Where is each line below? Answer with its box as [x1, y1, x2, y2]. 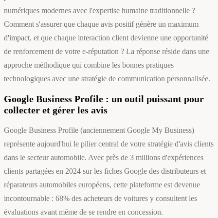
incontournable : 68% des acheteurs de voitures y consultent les [4, 194, 197, 203]
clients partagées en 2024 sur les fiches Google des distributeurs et [4, 167, 206, 176]
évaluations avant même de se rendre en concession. [4, 208, 163, 217]
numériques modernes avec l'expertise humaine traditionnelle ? [4, 6, 195, 15]
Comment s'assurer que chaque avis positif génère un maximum [4, 20, 199, 29]
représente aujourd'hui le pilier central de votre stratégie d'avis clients [4, 140, 214, 148]
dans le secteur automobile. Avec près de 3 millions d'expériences [4, 153, 203, 162]
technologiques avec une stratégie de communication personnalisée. [4, 74, 210, 83]
